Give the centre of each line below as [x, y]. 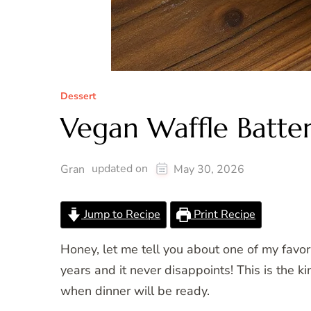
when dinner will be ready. [135, 291]
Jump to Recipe [121, 215]
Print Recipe [224, 215]
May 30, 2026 [209, 170]
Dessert [78, 96]
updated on [121, 169]
